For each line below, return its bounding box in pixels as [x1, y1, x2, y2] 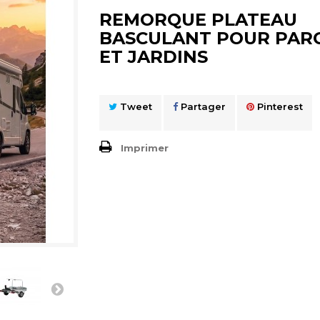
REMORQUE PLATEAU [99, 9, 297, 31]
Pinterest [254, 101, 303, 113]
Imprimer [121, 142, 169, 154]
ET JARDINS [99, 46, 208, 68]
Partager [178, 101, 226, 113]
